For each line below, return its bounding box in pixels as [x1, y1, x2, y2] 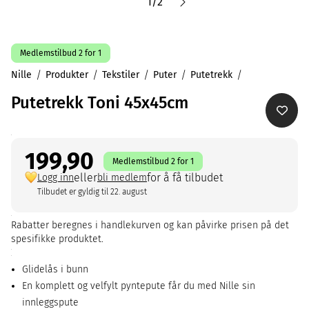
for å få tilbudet [147, 171, 223, 184]
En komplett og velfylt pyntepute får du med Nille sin [22, 280, 255, 292]
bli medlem [97, 172, 147, 183]
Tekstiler [102, 69, 139, 81]
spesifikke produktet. [11, 233, 103, 245]
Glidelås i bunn [22, 263, 88, 275]
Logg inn [37, 172, 74, 183]
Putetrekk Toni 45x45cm [11, 93, 188, 112]
